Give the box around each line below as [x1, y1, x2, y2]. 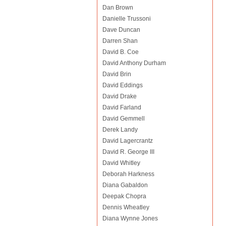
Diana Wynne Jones [102, 215, 158, 222]
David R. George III [102, 148, 154, 155]
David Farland [102, 104, 141, 111]
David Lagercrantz [102, 137, 153, 144]
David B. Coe [102, 48, 139, 55]
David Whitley [102, 159, 140, 166]
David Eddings [102, 82, 143, 89]
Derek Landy [102, 126, 138, 133]
